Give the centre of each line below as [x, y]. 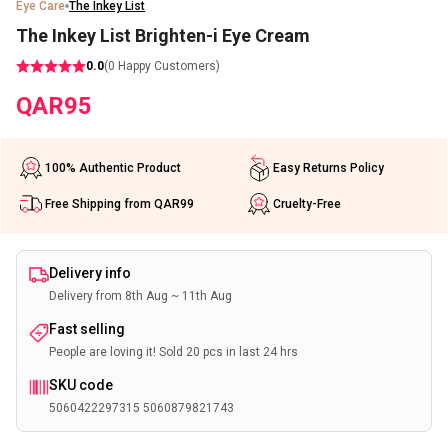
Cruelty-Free [306, 204]
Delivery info [90, 273]
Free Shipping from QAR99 [119, 204]
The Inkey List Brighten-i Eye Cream [163, 35]
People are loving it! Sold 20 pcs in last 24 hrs [173, 352]
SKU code [81, 385]
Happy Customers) [167, 66]
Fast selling [87, 329]
